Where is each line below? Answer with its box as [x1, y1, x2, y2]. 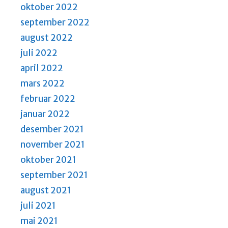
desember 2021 [20, 123, 84, 135]
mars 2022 [20, 77, 65, 89]
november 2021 [20, 138, 85, 150]
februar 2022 [20, 93, 75, 104]
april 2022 [20, 62, 63, 74]
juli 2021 [20, 199, 56, 211]
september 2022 [20, 16, 90, 28]
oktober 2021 [20, 154, 76, 165]
